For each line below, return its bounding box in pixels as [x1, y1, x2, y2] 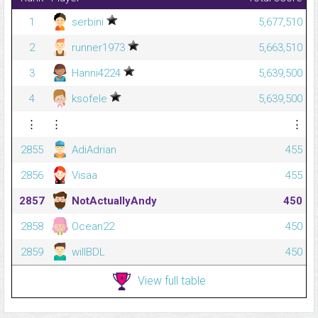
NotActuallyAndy [69, 194, 157, 208]
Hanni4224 [69, 67, 124, 80]
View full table [137, 273, 206, 287]
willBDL [69, 246, 105, 259]
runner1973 [69, 41, 128, 55]
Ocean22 [69, 220, 114, 234]
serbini [69, 16, 106, 29]
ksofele [69, 92, 110, 106]
